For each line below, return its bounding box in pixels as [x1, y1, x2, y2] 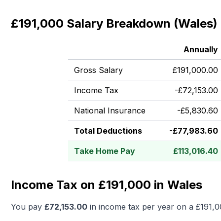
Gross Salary [74, 65, 123, 75]
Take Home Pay [74, 146, 135, 156]
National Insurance [74, 106, 146, 115]
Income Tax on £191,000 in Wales [11, 178, 202, 192]
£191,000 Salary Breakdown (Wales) [11, 16, 218, 31]
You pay [11, 202, 44, 212]
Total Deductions [74, 126, 142, 136]
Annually [184, 44, 218, 54]
